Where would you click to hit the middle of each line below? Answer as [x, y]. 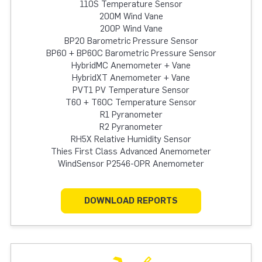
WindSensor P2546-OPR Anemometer [131, 164]
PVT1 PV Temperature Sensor [131, 90]
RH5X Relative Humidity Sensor [131, 139]
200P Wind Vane [131, 29]
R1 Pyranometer [131, 115]
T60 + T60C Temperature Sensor [131, 102]
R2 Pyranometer [131, 127]
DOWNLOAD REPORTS [131, 200]
